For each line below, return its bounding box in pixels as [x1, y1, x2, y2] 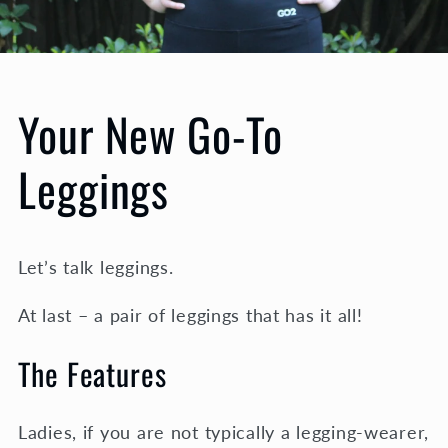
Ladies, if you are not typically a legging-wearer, [18, 420, 430, 443]
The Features [18, 350, 167, 396]
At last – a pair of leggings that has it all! [18, 303, 369, 326]
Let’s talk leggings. [18, 255, 180, 278]
